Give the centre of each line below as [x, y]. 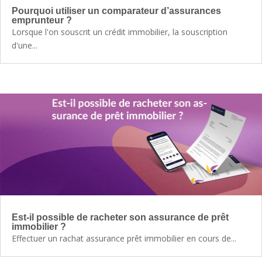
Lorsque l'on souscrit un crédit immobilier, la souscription [120, 32]
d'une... [25, 45]
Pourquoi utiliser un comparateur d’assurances [116, 11]
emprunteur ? [42, 20]
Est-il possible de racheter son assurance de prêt [120, 217]
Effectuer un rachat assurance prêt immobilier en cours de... [124, 238]
